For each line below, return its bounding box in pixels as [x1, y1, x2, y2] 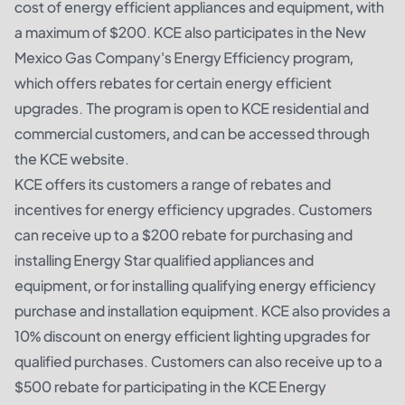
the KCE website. [14, 149, 129, 169]
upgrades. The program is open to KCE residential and [14, 99, 369, 118]
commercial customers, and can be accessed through [14, 124, 370, 144]
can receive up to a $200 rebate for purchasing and [14, 225, 353, 245]
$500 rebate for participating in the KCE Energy [14, 377, 326, 397]
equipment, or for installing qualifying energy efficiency [14, 276, 376, 296]
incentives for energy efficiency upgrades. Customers [14, 200, 372, 220]
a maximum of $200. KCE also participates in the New [14, 23, 366, 42]
